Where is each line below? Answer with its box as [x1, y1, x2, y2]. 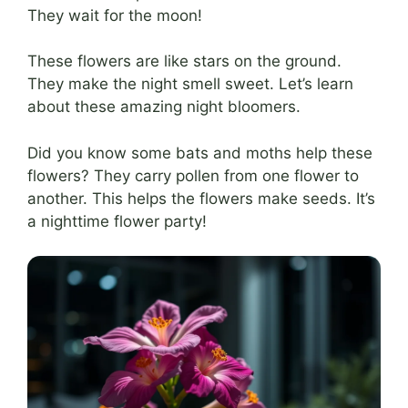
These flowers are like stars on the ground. [27, 52, 342, 70]
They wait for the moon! [27, 5, 202, 25]
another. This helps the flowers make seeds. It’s [27, 189, 375, 208]
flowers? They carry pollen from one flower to [27, 166, 359, 185]
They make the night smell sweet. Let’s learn [27, 75, 353, 93]
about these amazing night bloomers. [27, 97, 301, 116]
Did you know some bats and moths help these [27, 143, 372, 162]
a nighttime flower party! [27, 211, 207, 230]
